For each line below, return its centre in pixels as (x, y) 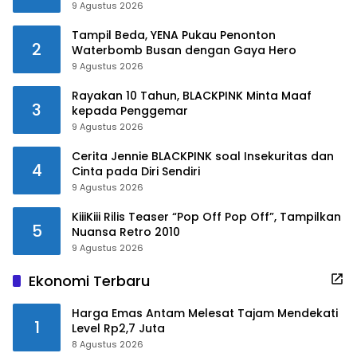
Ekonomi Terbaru (89, 280)
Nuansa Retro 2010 (126, 231)
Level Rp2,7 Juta (118, 328)
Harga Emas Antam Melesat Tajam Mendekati (205, 313)
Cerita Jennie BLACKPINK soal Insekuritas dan (203, 156)
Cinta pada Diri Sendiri (136, 171)
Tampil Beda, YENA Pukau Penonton (174, 35)
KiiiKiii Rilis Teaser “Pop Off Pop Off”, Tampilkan (206, 216)
